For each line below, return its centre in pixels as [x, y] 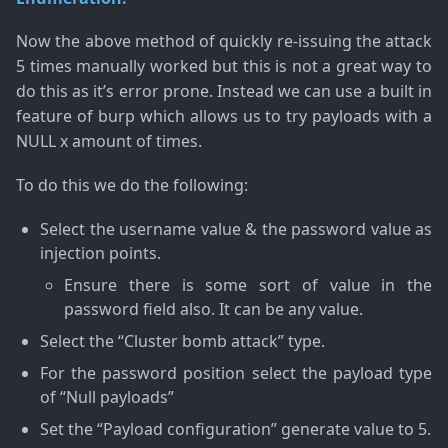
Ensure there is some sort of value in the [248, 285]
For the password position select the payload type [236, 373]
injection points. [100, 253]
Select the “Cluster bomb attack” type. [182, 341]
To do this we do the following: [132, 184]
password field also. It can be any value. [213, 309]
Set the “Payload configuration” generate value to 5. [235, 429]
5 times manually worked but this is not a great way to [224, 65]
